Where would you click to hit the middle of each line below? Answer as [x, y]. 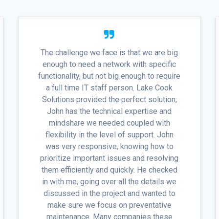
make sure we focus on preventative [109, 205]
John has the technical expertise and [109, 111]
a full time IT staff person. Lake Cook [109, 88]
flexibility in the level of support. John [109, 135]
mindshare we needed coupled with [109, 123]
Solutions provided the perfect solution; [109, 100]
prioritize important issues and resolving [109, 158]
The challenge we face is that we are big [109, 53]
